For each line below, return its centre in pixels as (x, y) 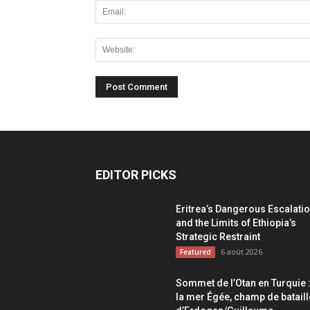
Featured (195, 252)
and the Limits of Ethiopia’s (236, 223)
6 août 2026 (241, 252)
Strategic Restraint (218, 237)
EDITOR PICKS (136, 175)
